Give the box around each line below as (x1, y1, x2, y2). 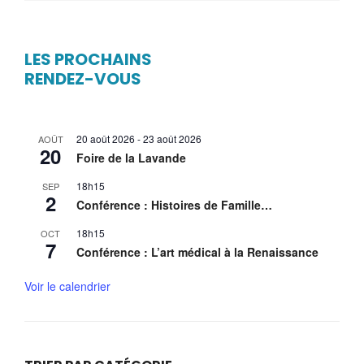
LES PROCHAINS (24, 48, 152, 71)
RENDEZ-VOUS (24, 67, 141, 90)
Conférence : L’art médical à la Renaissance (76, 244, 318, 260)
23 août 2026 (143, 132, 201, 145)
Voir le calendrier (24, 278, 110, 294)
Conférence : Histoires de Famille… (76, 197, 272, 213)
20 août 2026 (76, 132, 135, 145)
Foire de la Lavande (76, 149, 186, 166)
